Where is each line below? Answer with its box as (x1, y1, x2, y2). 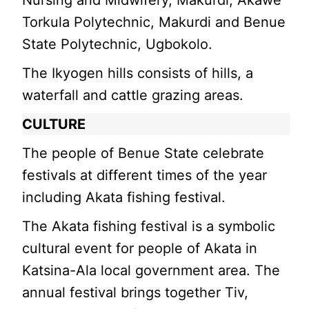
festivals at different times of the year (22, 167, 268, 184)
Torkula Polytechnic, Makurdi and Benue (22, 14, 286, 31)
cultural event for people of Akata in (22, 240, 258, 257)
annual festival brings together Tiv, (22, 284, 249, 301)
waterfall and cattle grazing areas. (22, 87, 248, 104)
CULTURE (22, 116, 86, 133)
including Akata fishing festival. (22, 189, 226, 206)
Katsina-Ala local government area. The (22, 262, 281, 279)
